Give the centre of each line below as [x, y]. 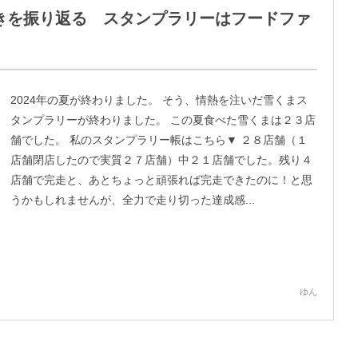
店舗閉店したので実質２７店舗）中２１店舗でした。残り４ [161, 160]
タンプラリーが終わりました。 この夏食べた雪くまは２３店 [163, 120]
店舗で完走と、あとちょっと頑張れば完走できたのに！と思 [161, 180]
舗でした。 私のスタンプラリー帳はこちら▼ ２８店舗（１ [159, 140]
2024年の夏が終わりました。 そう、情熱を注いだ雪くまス [159, 100]
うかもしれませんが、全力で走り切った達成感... [133, 200]
